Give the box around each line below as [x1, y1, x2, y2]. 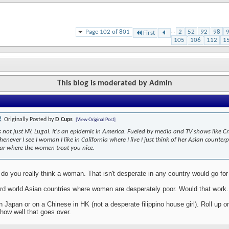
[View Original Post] [76, 117, 116, 123]
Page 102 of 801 [85, 29, 130, 35]
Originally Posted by [3, 117, 55, 123]
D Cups [55, 117, 73, 123]
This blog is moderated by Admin [57, 79, 172, 88]
